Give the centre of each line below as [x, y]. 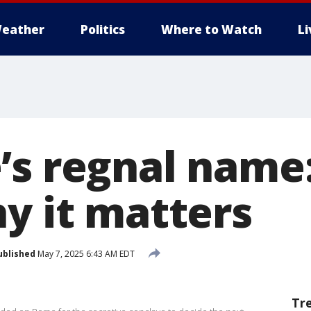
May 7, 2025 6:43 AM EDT [85, 253]
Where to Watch [211, 30]
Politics [103, 30]
